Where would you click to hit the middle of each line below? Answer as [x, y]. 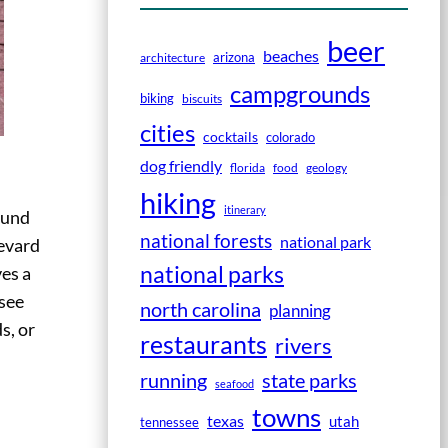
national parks [212, 273]
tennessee [169, 421]
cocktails [230, 136]
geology [326, 167]
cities [167, 132]
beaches [291, 55]
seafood [234, 383]
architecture [172, 57]
